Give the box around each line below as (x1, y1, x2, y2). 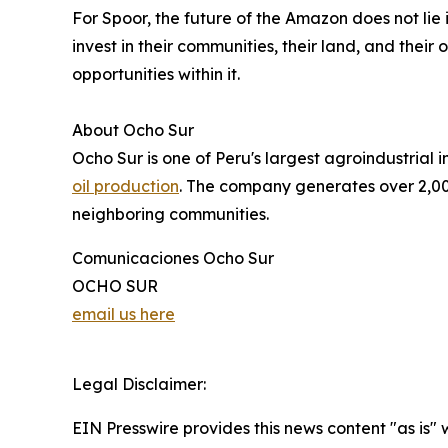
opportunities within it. (72, 64, 240, 85)
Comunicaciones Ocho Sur (72, 248, 274, 269)
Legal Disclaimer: (72, 374, 206, 395)
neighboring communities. (72, 204, 269, 225)
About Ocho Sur (72, 120, 194, 141)
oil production (72, 176, 179, 197)
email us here (72, 304, 175, 325)
